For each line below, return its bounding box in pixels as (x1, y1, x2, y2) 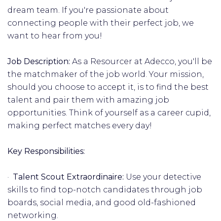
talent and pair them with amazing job (7, 95, 169, 105)
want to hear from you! (7, 31, 102, 40)
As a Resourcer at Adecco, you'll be (72, 57, 212, 66)
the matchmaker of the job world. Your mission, (7, 70, 204, 79)
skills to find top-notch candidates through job (7, 185, 202, 194)
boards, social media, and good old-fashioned (7, 198, 196, 207)
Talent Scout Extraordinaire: (13, 172, 126, 182)
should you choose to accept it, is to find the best (7, 82, 209, 92)
